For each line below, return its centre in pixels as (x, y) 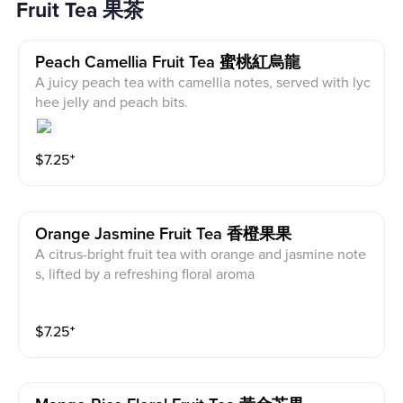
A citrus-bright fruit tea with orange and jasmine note (201, 254)
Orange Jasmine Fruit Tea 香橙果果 (164, 234)
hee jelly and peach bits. (112, 102)
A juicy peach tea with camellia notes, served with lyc (203, 82)
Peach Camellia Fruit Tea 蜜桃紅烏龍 (168, 62)
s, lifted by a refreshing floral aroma (145, 274)
